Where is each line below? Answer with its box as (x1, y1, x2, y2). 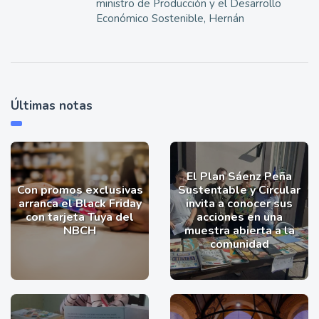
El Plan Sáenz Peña (187, 169, 292, 185)
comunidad (209, 236, 269, 253)
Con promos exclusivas (16, 182, 143, 199)
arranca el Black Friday (18, 196, 142, 212)
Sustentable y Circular (178, 182, 300, 199)
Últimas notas (11, 98, 93, 115)
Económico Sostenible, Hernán (95, 11, 244, 26)
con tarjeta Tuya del (26, 209, 134, 226)
